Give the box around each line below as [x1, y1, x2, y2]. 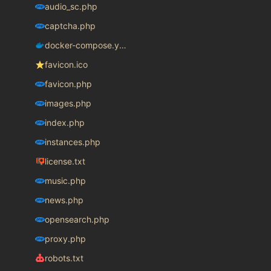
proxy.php [44, 233, 86, 244]
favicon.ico [44, 59, 88, 70]
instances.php [44, 137, 100, 148]
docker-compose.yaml [119, 40, 126, 51]
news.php [44, 195, 83, 206]
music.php [44, 175, 86, 186]
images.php [44, 98, 91, 109]
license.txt [44, 156, 85, 167]
